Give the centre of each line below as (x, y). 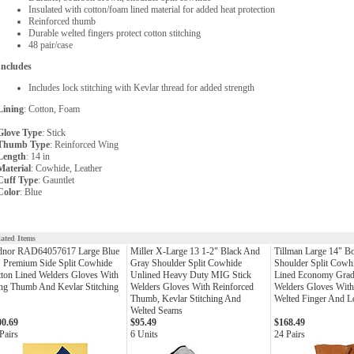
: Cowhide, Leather (66, 168)
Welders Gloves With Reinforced (192, 287)
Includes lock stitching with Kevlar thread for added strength (141, 88)
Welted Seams (156, 311)
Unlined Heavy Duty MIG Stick (191, 275)
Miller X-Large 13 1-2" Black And (195, 251)
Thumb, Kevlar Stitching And (186, 299)
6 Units (144, 334)
